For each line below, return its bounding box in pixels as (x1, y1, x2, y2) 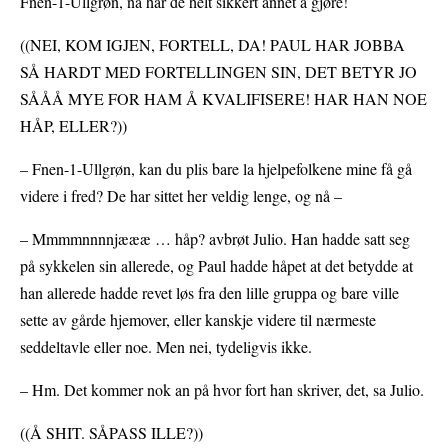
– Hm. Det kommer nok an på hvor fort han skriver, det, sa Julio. (20, 379, 424, 401)
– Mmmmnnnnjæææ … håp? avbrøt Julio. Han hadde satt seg (20, 228, 410, 250)
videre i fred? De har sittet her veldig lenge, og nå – (20, 185, 342, 207)
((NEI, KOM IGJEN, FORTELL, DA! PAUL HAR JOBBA (20, 34, 405, 56)
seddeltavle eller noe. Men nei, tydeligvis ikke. (20, 336, 312, 358)
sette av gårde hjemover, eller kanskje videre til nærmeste (20, 309, 376, 331)
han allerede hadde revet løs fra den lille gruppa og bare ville (20, 282, 399, 304)
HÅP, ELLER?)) (20, 115, 127, 137)
